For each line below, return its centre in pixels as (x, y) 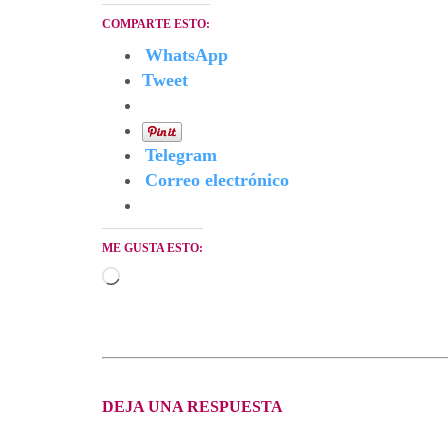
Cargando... (161, 278)
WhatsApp (186, 55)
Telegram (181, 155)
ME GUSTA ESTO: (152, 248)
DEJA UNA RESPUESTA (192, 407)
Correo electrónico (217, 180)
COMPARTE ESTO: (156, 24)
